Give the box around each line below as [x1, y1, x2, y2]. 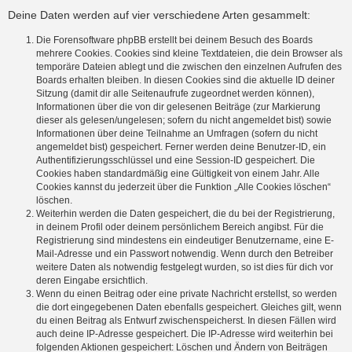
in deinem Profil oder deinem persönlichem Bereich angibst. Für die [36, 222, 324, 233]
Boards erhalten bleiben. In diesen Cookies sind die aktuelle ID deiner [36, 75, 335, 86]
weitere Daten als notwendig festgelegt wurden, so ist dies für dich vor [36, 262, 333, 273]
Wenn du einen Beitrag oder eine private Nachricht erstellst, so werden [36, 288, 337, 300]
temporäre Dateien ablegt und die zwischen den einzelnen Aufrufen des [36, 61, 342, 73]
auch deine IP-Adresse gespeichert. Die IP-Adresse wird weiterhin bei [36, 328, 333, 340]
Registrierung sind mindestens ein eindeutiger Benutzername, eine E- [36, 235, 334, 247]
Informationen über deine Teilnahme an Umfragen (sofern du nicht [36, 128, 317, 140]
